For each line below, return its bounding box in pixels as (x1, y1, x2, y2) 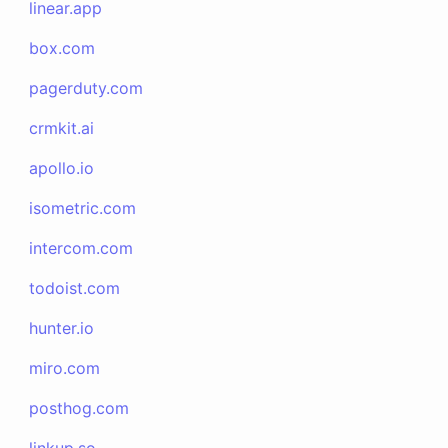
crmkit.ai (29, 118, 95, 138)
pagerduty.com (29, 78, 144, 98)
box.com (29, 38, 96, 58)
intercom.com (29, 238, 134, 258)
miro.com (29, 358, 101, 378)
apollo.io (29, 158, 95, 178)
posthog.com (29, 398, 130, 418)
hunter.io (29, 318, 95, 338)
